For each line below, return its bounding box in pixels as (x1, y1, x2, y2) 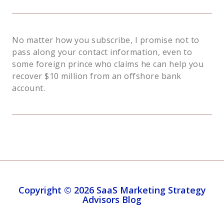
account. (12, 82, 45, 94)
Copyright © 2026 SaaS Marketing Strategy (18, 184, 206, 196)
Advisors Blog (82, 193, 141, 206)
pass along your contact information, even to (12, 46, 192, 58)
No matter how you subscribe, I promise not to (12, 34, 199, 46)
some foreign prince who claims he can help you (12, 58, 203, 70)
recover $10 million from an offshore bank (12, 70, 181, 82)
